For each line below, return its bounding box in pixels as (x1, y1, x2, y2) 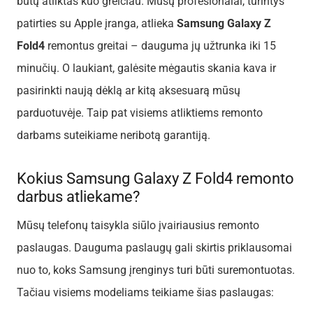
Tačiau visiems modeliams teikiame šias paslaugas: (17, 285, 274, 299)
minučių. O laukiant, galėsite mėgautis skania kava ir (17, 61, 276, 75)
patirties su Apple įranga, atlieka (17, 16, 177, 30)
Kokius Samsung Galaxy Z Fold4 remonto (17, 168, 294, 187)
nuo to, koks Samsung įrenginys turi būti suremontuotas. (17, 263, 295, 277)
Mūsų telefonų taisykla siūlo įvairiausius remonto (17, 218, 259, 232)
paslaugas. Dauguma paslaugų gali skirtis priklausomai (17, 240, 292, 254)
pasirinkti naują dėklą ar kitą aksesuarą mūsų (17, 83, 240, 97)
